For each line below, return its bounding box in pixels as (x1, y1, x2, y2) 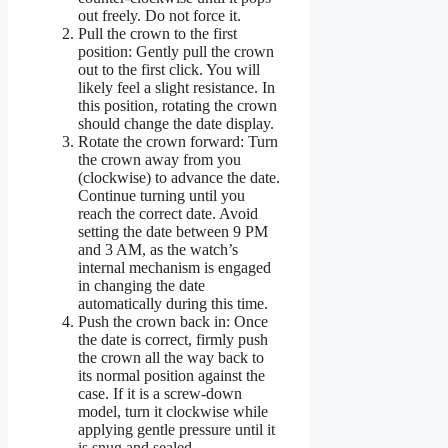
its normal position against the (78, 367, 265, 385)
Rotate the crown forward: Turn (78, 133, 278, 151)
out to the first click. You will (78, 61, 260, 79)
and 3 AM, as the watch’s (78, 241, 238, 259)
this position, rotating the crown (78, 97, 277, 115)
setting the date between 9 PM (78, 223, 268, 241)
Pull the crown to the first (78, 25, 237, 43)
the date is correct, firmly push (78, 331, 268, 349)
